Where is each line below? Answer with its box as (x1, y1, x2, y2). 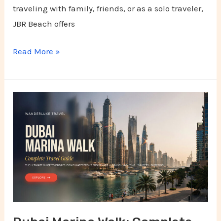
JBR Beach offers (13, 18, 75, 29)
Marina (12, 109, 41, 119)
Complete (12, 140, 49, 150)
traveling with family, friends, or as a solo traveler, (13, 3, 204, 13)
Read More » (13, 46, 61, 57)
